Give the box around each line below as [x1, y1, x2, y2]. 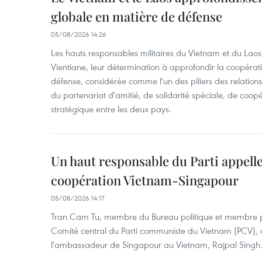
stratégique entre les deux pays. [51, 103, 171, 115]
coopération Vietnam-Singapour [51, 171, 239, 189]
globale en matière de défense [51, 8, 222, 25]
